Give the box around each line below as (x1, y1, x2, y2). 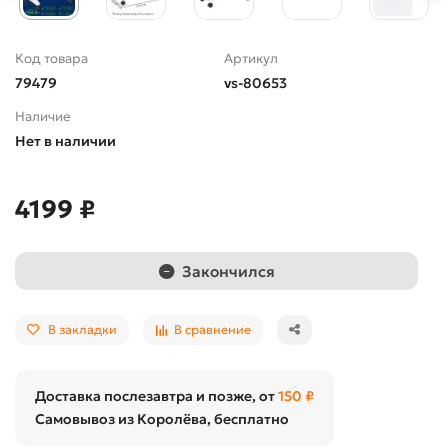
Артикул (224, 50, 278, 68)
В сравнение (174, 322, 251, 338)
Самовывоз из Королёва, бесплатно (35, 410, 289, 429)
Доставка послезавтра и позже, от (35, 387, 278, 406)
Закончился (181, 261, 275, 281)
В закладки (48, 322, 117, 338)
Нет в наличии (15, 132, 116, 151)
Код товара (15, 50, 88, 68)
